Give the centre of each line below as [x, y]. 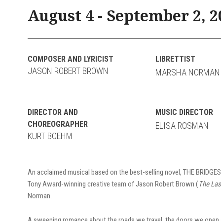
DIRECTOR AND [53, 112]
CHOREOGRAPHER [57, 124]
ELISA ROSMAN [182, 125]
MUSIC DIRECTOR [184, 112]
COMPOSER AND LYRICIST [70, 59]
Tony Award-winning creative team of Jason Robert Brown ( [113, 184]
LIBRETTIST [176, 59]
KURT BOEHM [50, 136]
